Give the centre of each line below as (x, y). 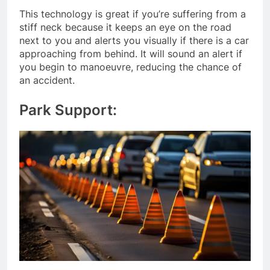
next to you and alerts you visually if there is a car (134, 41)
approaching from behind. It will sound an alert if (131, 54)
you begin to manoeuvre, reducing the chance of (130, 67)
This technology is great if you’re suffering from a (133, 14)
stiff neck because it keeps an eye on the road (125, 27)
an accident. (49, 80)
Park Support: (70, 110)
